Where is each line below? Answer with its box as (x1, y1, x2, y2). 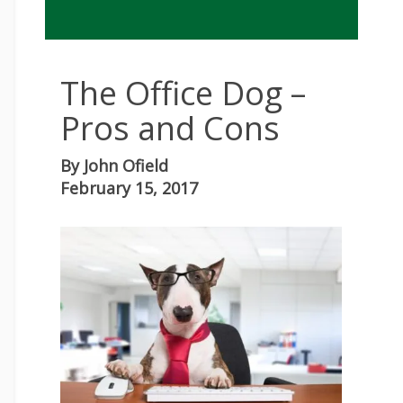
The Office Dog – (60, 71, 306, 115)
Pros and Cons (60, 106, 280, 150)
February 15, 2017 (60, 177, 198, 199)
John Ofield (84, 155, 168, 176)
